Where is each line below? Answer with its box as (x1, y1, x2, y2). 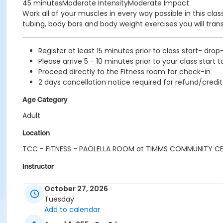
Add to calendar (44, 205, 100, 215)
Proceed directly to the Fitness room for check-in (38, 67, 211, 77)
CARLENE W (22, 177, 60, 187)
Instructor (22, 162, 54, 170)
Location (22, 129, 50, 137)
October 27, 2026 (44, 184, 108, 194)
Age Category (22, 96, 68, 104)
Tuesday (44, 194, 74, 205)
